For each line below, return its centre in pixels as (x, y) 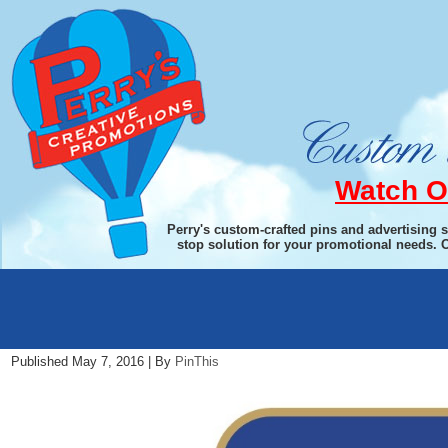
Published (39, 361)
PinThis (197, 361)
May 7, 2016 (108, 361)
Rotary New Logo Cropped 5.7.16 (198, 333)
